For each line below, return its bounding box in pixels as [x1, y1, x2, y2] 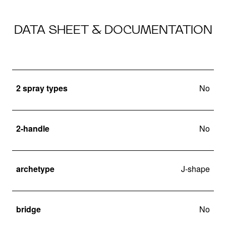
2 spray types [16, 82, 68, 94]
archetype [16, 162, 54, 175]
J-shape [181, 162, 210, 175]
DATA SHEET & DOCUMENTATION [14, 22, 212, 37]
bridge [16, 203, 41, 215]
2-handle [16, 122, 49, 134]
